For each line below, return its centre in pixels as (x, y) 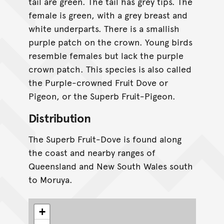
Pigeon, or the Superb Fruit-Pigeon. (102, 96)
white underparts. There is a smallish (104, 28)
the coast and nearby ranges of (92, 152)
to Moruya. (50, 179)
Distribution (59, 118)
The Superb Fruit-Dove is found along (105, 139)
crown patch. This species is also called (110, 69)
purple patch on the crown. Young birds (110, 42)
